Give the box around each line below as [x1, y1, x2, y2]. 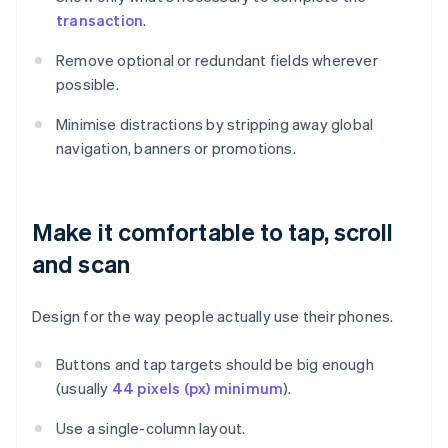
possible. [56, 74, 119, 95]
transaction [56, 10, 144, 31]
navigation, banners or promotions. [56, 138, 296, 159]
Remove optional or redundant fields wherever [56, 50, 378, 71]
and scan [32, 248, 130, 280]
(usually [56, 378, 112, 399]
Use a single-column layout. [56, 418, 246, 439]
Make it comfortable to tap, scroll [32, 216, 394, 248]
